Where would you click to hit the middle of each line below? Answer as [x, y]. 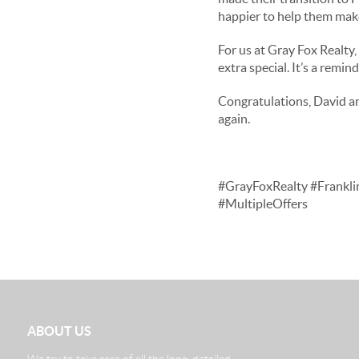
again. [234, 119]
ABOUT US [59, 331]
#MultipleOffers [263, 204]
